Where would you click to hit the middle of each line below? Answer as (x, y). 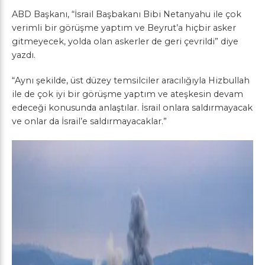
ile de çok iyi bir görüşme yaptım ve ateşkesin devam (127, 94)
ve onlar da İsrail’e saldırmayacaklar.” (89, 121)
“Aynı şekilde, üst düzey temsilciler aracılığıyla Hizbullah (131, 80)
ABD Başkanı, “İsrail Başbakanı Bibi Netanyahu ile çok (127, 14)
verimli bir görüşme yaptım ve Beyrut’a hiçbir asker (124, 28)
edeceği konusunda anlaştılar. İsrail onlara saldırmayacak (132, 107)
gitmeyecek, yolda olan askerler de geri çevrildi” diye (125, 41)
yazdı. (24, 55)
